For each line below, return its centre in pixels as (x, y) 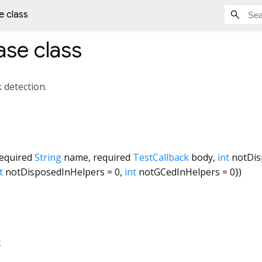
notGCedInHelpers (179, 172)
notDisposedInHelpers (55, 172)
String (48, 157)
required (111, 157)
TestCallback (161, 157)
